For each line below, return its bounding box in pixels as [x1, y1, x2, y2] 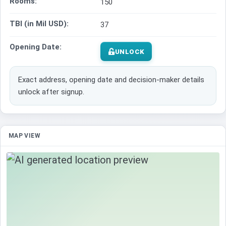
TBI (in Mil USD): [10, 19, 69, 29]
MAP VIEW [9, 132, 40, 140]
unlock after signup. [18, 87, 84, 97]
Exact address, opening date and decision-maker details [18, 75, 204, 85]
